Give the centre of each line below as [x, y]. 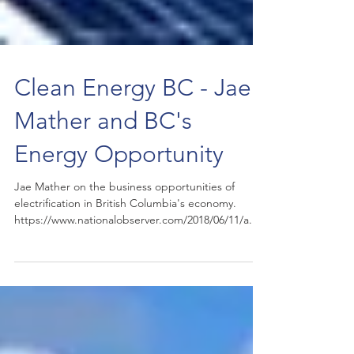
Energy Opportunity [119, 236]
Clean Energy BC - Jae [133, 170]
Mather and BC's [103, 203]
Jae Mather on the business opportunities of [124, 269]
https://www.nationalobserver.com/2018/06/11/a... [136, 302]
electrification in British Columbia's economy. [125, 285]
